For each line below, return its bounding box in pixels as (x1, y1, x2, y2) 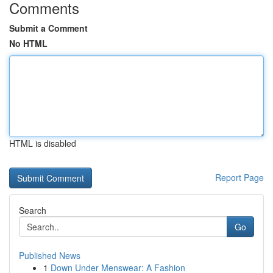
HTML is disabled (9, 137, 76, 149)
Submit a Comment (9, 22, 88, 34)
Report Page (215, 171, 264, 183)
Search (19, 204, 46, 216)
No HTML (9, 37, 48, 49)
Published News (19, 249, 80, 261)
